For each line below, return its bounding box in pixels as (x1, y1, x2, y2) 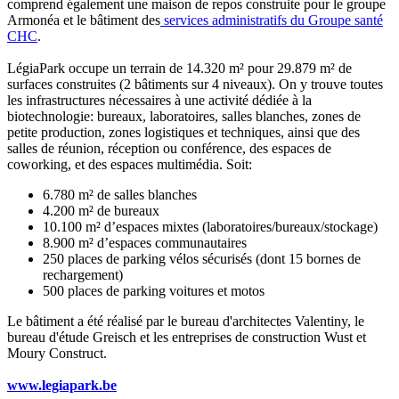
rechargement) (43, 266, 123, 282)
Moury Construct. (7, 345, 107, 361)
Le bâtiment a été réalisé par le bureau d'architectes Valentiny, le (7, 313, 364, 329)
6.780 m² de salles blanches (43, 186, 197, 202)
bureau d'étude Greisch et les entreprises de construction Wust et (7, 329, 366, 345)
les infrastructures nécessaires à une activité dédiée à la (7, 92, 312, 108)
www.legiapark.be (7, 377, 117, 393)
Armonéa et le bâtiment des (7, 12, 160, 28)
